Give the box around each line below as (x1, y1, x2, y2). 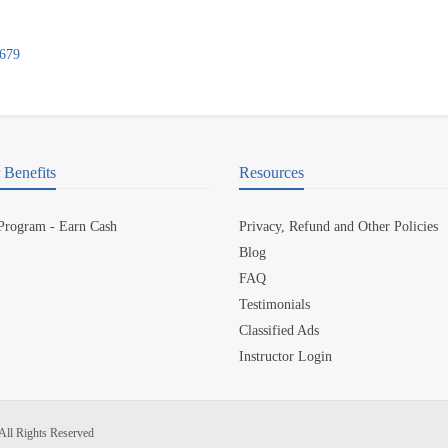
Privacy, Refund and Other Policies (239, 219, 438, 234)
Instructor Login (239, 349, 332, 364)
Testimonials (239, 297, 310, 312)
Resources (239, 164, 304, 181)
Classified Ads (239, 323, 319, 338)
